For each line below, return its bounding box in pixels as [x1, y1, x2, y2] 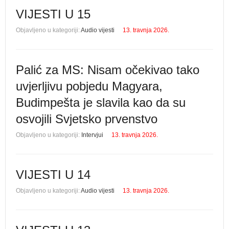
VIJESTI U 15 [16, 7, 90, 21]
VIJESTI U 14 [16, 168, 90, 181]
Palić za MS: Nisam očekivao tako [16, 63, 199, 77]
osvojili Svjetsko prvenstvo [16, 112, 157, 126]
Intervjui [81, 131, 103, 139]
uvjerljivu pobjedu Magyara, [16, 79, 163, 93]
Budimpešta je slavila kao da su [16, 96, 186, 109]
